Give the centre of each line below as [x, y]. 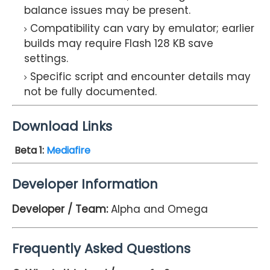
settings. [46, 59]
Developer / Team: [61, 209]
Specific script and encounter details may [140, 77]
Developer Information [85, 184]
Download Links [62, 126]
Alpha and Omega [159, 209]
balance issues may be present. [107, 11]
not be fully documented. [90, 92]
